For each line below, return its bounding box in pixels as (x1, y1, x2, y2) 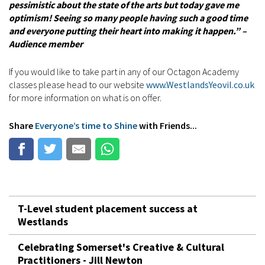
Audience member (9, 37, 83, 50)
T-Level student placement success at (18, 202, 198, 216)
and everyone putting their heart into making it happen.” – (9, 24, 247, 37)
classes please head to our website (9, 78, 146, 91)
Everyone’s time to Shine (35, 119, 137, 131)
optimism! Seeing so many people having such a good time (9, 11, 248, 24)
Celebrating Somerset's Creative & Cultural (18, 240, 224, 254)
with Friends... (137, 119, 197, 131)
